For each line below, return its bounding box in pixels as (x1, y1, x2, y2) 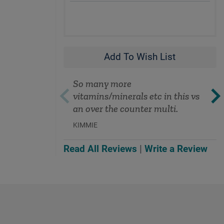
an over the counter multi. (72, 102, 178, 114)
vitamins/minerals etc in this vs (72, 89, 199, 102)
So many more (72, 77, 131, 89)
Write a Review (144, 143, 207, 155)
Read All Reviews (63, 143, 137, 155)
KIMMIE (72, 120, 97, 129)
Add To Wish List (104, 51, 176, 63)
